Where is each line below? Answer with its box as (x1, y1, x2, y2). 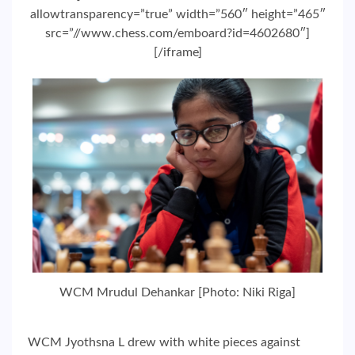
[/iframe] (153, 45, 202, 59)
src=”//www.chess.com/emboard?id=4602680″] (45, 26, 310, 40)
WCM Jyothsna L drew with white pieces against (28, 336, 300, 349)
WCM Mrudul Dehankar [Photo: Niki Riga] (59, 286, 296, 300)
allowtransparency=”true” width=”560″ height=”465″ (29, 7, 326, 21)
